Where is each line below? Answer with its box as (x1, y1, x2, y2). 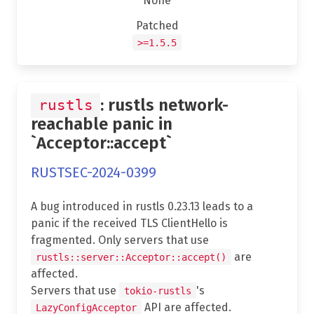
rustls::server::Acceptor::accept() (36, 251, 226, 263)
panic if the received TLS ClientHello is (31, 216, 228, 230)
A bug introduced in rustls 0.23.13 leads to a (31, 199, 253, 213)
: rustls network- (100, 95, 228, 115)
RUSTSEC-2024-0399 (31, 163, 156, 181)
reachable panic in (31, 114, 172, 134)
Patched (135, 18, 179, 32)
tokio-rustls (124, 285, 191, 296)
